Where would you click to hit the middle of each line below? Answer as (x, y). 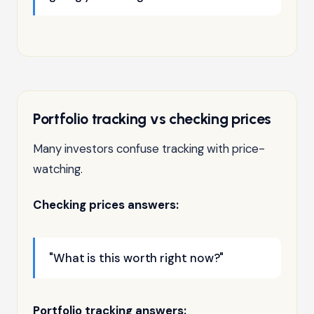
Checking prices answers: (106, 204)
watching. (58, 169)
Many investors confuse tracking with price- (149, 148)
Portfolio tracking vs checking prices (152, 118)
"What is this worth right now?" (137, 258)
